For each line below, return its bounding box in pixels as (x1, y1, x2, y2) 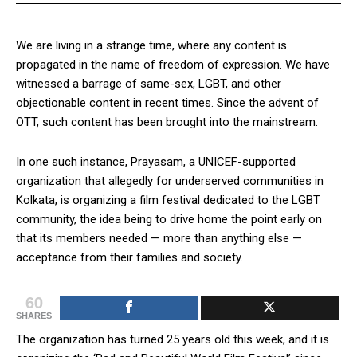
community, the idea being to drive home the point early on (16, 211, 322, 226)
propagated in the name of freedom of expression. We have (16, 57, 330, 72)
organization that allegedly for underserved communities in (16, 173, 324, 188)
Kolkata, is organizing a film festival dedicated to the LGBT (16, 192, 320, 207)
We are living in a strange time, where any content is (16, 37, 287, 53)
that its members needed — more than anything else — (16, 230, 302, 245)
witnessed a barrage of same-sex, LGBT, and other (16, 76, 281, 91)
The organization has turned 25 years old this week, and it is (16, 331, 329, 347)
